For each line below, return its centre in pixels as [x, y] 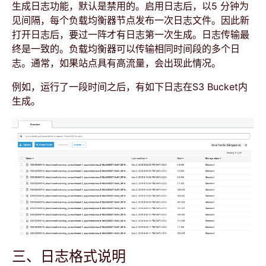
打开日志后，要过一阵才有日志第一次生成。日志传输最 [131, 34]
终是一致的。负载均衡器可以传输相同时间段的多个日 [126, 49]
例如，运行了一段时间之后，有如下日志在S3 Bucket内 [130, 87]
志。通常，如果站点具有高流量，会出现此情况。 [116, 63]
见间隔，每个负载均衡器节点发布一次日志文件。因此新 [131, 20]
